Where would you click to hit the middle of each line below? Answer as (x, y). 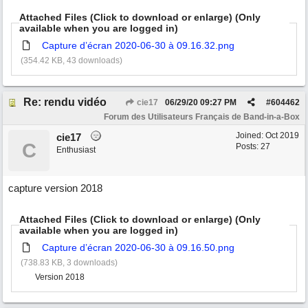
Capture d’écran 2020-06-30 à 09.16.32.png (138, 45)
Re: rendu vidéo (65, 102)
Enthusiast (76, 150)
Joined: (251, 135)
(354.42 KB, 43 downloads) (71, 60)
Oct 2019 (282, 135)
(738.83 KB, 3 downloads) (69, 262)
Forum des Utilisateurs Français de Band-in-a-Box (202, 117)
